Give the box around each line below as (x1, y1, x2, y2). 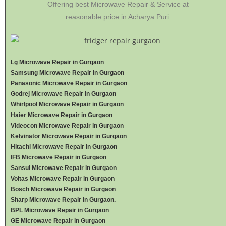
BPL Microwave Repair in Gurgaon (11, 206, 109, 214)
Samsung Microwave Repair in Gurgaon (11, 69, 124, 76)
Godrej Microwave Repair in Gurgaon (11, 90, 116, 97)
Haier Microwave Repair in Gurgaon (11, 111, 112, 119)
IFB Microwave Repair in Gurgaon (11, 153, 106, 161)
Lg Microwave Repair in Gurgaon (11, 58, 104, 66)
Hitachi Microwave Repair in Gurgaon (11, 143, 117, 150)
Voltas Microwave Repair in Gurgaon (11, 175, 115, 182)
